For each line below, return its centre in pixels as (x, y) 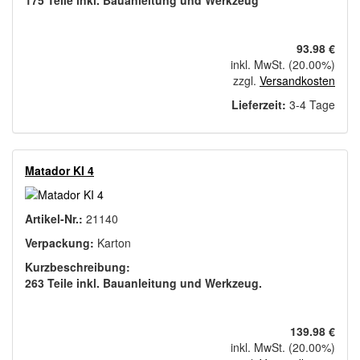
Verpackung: (61, 243)
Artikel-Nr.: (55, 219)
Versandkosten (297, 81)
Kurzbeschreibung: (78, 267)
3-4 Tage (311, 105)
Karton (114, 243)
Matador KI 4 (59, 171)
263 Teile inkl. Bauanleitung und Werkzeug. (143, 283)
